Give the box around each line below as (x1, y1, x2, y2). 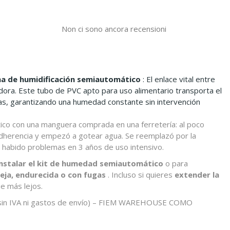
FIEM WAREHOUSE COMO (99, 197, 193, 207)
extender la (175, 169, 219, 180)
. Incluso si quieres (106, 169, 175, 180)
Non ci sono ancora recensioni (61, 24, 166, 34)
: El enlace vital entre (141, 74, 215, 84)
